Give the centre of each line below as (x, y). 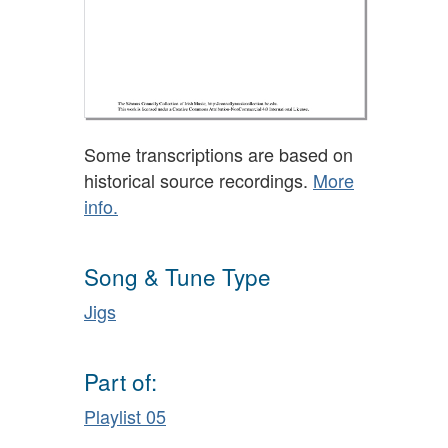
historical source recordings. (198, 179)
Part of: (120, 381)
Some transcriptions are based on (218, 153)
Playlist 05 (125, 416)
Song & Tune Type (177, 276)
